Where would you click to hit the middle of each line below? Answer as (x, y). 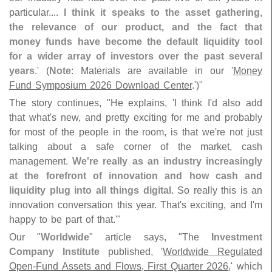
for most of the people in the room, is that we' (113, 132)
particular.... (37, 12)
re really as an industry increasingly (176, 161)
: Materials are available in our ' (152, 71)
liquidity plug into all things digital (90, 190)
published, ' (131, 252)
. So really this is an (216, 190)
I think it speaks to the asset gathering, (163, 12)
